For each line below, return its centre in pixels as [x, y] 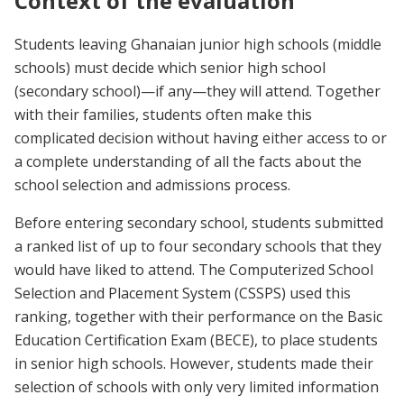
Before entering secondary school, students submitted [199, 222]
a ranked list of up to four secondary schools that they [198, 246]
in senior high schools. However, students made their [194, 363]
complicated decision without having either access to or [201, 138]
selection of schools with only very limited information [197, 386]
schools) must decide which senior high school [170, 67]
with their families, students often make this [163, 114]
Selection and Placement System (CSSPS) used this [183, 293]
